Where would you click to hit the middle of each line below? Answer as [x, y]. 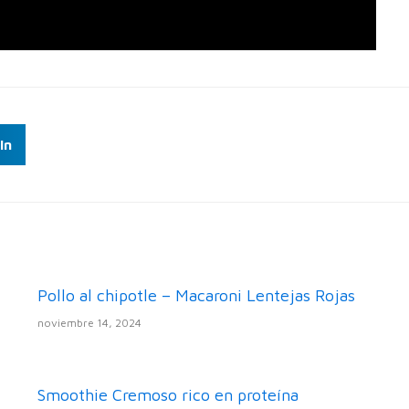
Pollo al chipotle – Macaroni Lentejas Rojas [196, 296]
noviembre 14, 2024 [89, 323]
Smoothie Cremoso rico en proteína [168, 395]
